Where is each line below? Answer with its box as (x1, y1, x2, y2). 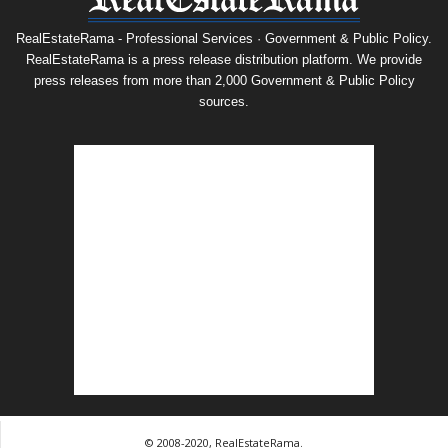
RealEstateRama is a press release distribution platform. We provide (26, 51, 422, 67)
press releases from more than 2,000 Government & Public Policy (33, 72, 415, 88)
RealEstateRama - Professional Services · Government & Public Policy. (16, 30, 432, 46)
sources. (199, 93, 249, 109)
